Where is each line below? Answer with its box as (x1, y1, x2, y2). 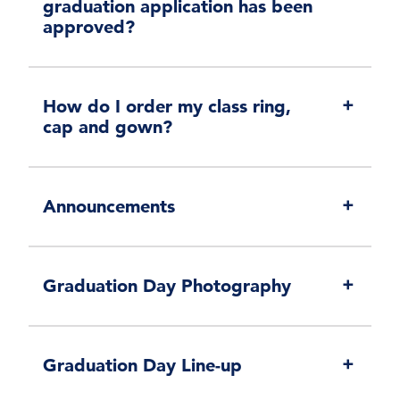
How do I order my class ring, (43, 96, 291, 118)
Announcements (43, 196, 175, 218)
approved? (43, 16, 135, 38)
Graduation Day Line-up (43, 354, 242, 377)
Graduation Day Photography (43, 275, 291, 297)
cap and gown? (43, 116, 172, 138)
